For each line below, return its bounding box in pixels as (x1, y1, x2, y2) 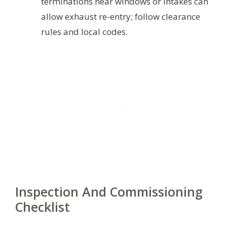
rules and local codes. (41, 25, 128, 37)
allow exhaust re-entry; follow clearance (41, 10, 200, 22)
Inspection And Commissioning (15, 183, 203, 201)
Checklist (15, 198, 70, 216)
